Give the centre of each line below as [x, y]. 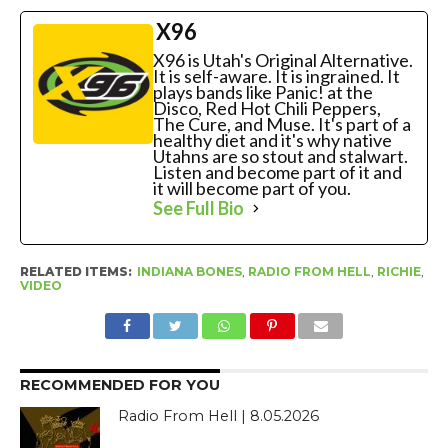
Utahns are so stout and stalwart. [280, 156]
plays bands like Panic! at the [262, 92]
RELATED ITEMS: [75, 272]
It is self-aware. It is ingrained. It [276, 76]
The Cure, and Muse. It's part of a [281, 124]
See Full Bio [198, 208]
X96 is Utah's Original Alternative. [282, 60]
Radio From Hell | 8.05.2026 [219, 416]
